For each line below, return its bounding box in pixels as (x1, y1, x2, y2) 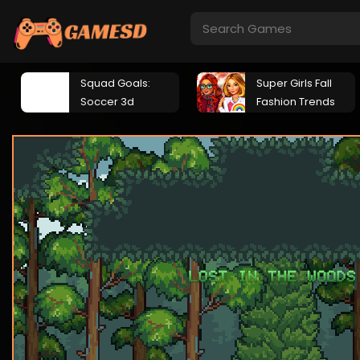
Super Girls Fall (256, 76, 332, 91)
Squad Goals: (80, 76, 150, 91)
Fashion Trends (256, 94, 335, 109)
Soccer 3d (80, 94, 134, 109)
